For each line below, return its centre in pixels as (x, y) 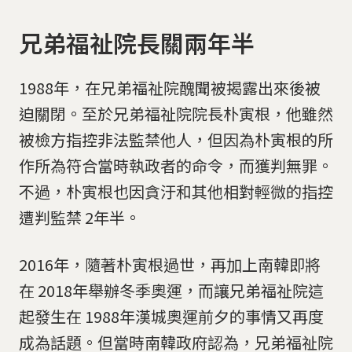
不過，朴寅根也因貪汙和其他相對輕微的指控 (176, 191)
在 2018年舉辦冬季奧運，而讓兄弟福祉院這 (171, 290)
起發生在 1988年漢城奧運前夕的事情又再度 (171, 316)
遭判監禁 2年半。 (80, 217)
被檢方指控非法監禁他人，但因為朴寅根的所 (176, 139)
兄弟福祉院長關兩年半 (137, 43)
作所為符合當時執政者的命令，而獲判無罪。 (176, 165)
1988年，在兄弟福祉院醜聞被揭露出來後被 (170, 87)
